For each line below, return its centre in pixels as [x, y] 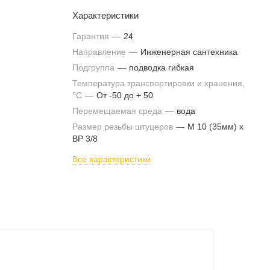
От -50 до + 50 [125, 95]
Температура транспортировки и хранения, [159, 83]
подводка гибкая [162, 67]
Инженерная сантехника [189, 52]
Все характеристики [111, 159]
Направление [100, 52]
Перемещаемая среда [118, 111]
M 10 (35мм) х [215, 127]
